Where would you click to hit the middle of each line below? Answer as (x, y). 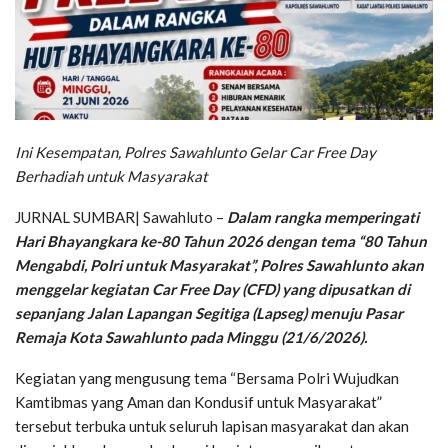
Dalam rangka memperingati (323, 216)
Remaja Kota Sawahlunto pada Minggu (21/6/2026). (191, 336)
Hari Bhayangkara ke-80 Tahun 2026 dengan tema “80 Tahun (221, 240)
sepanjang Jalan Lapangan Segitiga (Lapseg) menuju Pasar (209, 312)
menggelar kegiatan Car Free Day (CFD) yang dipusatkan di (212, 288)
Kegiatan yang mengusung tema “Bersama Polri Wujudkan (207, 377)
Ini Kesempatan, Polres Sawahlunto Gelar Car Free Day (195, 151)
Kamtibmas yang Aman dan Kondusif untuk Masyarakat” (198, 401)
